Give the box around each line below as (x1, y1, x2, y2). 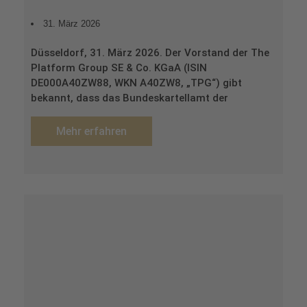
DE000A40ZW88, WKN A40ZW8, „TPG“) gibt (31, 76, 242, 89)
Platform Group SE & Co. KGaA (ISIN (31, 61, 207, 74)
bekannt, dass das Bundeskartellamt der (31, 91, 228, 104)
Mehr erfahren (56, 124, 127, 138)
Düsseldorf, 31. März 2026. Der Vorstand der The (31, 46, 269, 59)
